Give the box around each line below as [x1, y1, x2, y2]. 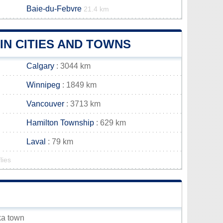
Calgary [26, 62, 54, 70]
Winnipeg [26, 81, 60, 89]
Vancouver [26, 100, 64, 108]
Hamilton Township [26, 118, 94, 127]
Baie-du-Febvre [26, 4, 82, 13]
